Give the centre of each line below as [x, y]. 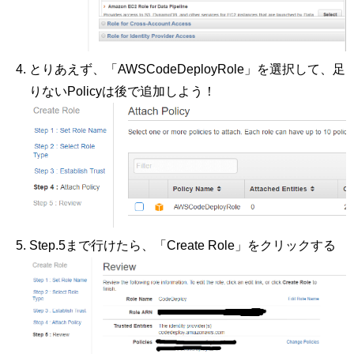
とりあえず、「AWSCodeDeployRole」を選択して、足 [188, 69]
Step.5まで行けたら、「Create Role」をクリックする [183, 246]
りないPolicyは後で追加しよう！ [123, 91]
